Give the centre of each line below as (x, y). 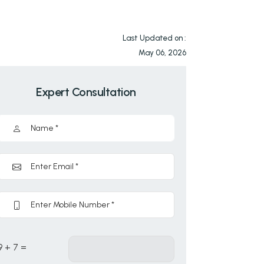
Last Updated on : (154, 38)
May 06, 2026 (162, 53)
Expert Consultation (86, 92)
